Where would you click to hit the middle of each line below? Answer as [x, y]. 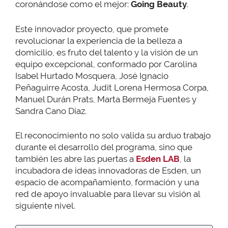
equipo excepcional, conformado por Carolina [106, 64]
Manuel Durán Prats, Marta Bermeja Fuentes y [106, 99]
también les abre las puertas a [76, 159]
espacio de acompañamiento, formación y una [107, 182]
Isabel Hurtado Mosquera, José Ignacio [92, 76]
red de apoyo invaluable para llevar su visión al [108, 194]
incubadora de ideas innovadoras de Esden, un [108, 171]
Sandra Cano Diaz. [51, 111]
